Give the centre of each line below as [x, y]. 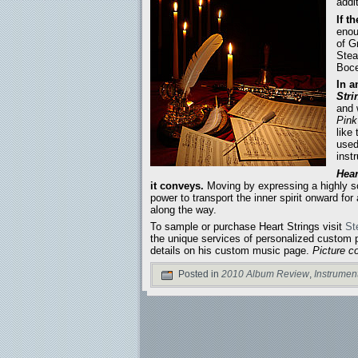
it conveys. [177, 185]
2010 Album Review [265, 274]
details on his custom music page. [231, 251]
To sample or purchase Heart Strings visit [248, 227]
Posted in [199, 274]
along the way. [183, 209]
